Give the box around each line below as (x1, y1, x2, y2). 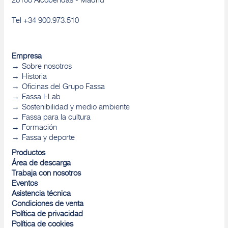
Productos (11, 150, 45, 158)
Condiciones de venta (11, 201, 83, 209)
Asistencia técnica (11, 190, 71, 198)
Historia (21, 73, 47, 81)
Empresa (11, 53, 42, 61)
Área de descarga (11, 160, 71, 168)
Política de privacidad (11, 211, 83, 219)
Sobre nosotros (21, 63, 72, 71)
